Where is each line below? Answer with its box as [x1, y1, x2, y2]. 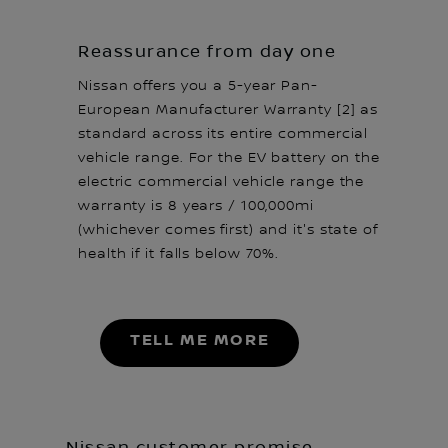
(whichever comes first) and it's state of [78, 221, 378, 238]
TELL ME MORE [130, 330, 270, 350]
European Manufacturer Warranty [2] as [78, 101, 379, 118]
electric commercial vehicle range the [78, 173, 365, 190]
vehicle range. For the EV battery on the [78, 149, 380, 166]
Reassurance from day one [78, 41, 336, 62]
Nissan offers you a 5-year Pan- [78, 77, 318, 94]
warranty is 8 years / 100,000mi [78, 197, 314, 214]
